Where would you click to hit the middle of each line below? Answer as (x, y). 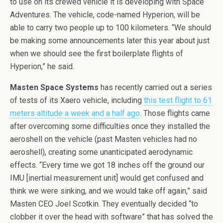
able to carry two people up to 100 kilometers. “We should (111, 28)
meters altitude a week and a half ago (75, 113)
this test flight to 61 (178, 100)
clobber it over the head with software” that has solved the (111, 217)
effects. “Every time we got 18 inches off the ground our (107, 165)
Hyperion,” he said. (42, 66)
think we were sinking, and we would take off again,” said (109, 191)
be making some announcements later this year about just (110, 41)
